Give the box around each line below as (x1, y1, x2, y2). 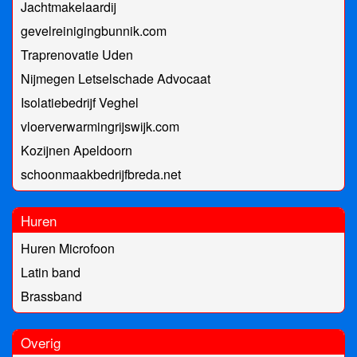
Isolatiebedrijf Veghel (21, 93, 139, 112)
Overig (21, 332, 61, 353)
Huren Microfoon (21, 239, 115, 258)
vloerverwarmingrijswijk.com (21, 117, 179, 136)
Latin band (21, 263, 80, 282)
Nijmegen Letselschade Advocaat (21, 69, 210, 88)
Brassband (21, 287, 82, 306)
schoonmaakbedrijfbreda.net (21, 165, 181, 184)
